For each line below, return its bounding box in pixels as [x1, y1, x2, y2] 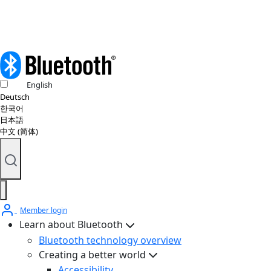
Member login [20, 205, 67, 216]
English [27, 79, 53, 91]
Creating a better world [39, 247, 146, 261]
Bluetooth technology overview [39, 233, 181, 247]
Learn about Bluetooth [19, 218, 123, 232]
